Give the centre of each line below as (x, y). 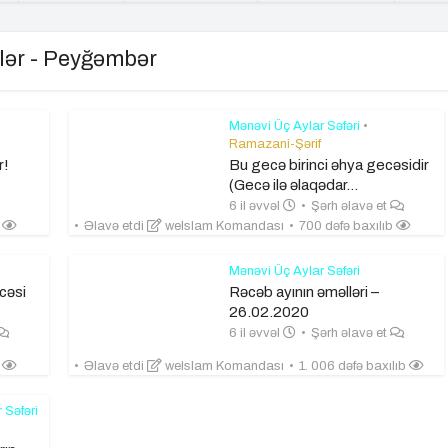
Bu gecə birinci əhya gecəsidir (329, 165)
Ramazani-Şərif (275, 144)
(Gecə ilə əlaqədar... (293, 185)
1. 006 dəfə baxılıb (354, 366)
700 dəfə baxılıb (347, 226)
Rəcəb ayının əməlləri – (304, 292)
